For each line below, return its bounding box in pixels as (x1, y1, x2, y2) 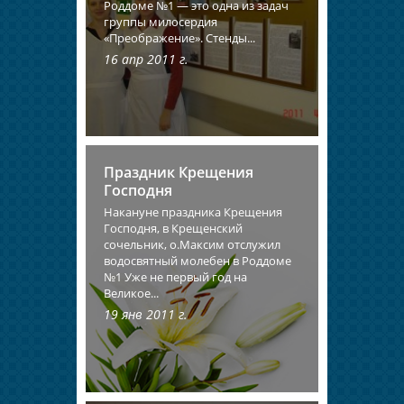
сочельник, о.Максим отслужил (104, 235, 280, 252)
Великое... (104, 284, 159, 301)
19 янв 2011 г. (104, 305, 188, 323)
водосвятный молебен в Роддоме (104, 252, 291, 269)
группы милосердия (104, 13, 217, 30)
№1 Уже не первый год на (104, 268, 247, 285)
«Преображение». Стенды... (104, 29, 255, 46)
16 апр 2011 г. (104, 50, 188, 68)
